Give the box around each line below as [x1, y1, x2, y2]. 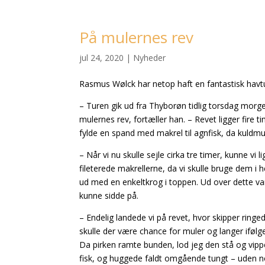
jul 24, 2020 [79, 51, 124, 63]
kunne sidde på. [79, 189, 139, 201]
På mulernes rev [79, 26, 194, 48]
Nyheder [133, 51, 166, 63]
